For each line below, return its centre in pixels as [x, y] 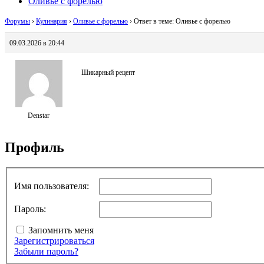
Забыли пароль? [46, 251]
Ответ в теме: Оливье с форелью [182, 22]
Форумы [17, 22]
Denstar [39, 116]
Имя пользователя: [52, 186]
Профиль [34, 148]
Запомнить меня [61, 230]
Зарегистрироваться [54, 240]
